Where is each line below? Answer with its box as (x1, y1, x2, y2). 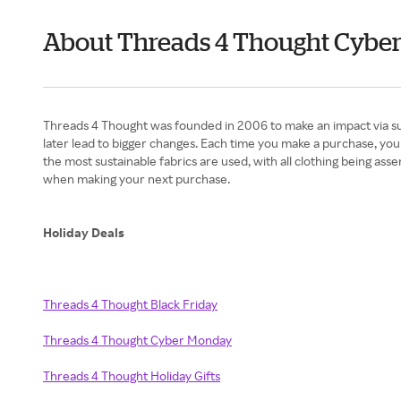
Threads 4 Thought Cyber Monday (43, 332, 232, 347)
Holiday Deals (43, 225, 124, 240)
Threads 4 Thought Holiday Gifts (43, 368, 220, 383)
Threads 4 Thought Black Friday (43, 296, 218, 311)
